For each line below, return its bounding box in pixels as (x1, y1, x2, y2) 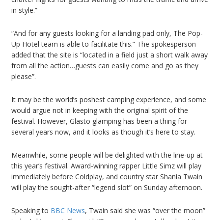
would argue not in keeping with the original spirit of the (11, 106, 188, 115)
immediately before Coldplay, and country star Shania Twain (11, 172, 202, 182)
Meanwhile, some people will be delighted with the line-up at (11, 150, 203, 160)
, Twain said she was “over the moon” (85, 206, 205, 216)
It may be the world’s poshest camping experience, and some (11, 95, 206, 105)
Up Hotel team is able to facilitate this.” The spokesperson (11, 39, 196, 49)
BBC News (51, 206, 85, 216)
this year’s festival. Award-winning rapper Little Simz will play (11, 161, 201, 171)
